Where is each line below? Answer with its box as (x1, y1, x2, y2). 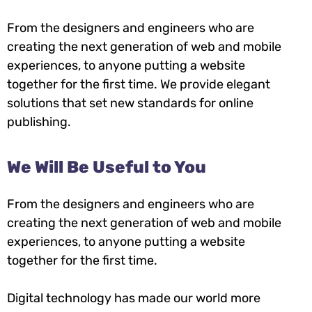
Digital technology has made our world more (7, 290, 260, 306)
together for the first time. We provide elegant (7, 76, 270, 92)
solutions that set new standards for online (7, 95, 253, 111)
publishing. (7, 114, 71, 130)
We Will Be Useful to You (7, 157, 206, 177)
